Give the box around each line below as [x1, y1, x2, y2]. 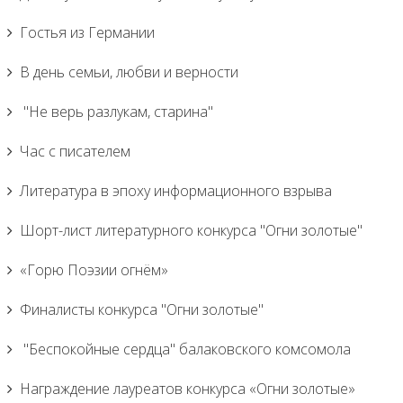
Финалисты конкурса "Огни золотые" [20, 300, 264, 319]
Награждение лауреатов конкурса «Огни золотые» [20, 379, 355, 399]
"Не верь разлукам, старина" [20, 102, 213, 121]
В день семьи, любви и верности [20, 62, 238, 82]
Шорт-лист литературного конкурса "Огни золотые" [20, 220, 363, 240]
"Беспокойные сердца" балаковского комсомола [20, 339, 351, 359]
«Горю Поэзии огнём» [20, 260, 168, 280]
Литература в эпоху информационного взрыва [20, 181, 332, 201]
